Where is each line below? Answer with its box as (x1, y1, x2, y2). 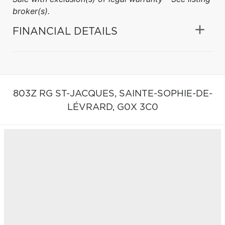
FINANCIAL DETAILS (13, 26, 118, 37)
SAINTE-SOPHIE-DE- (119, 89, 212, 98)
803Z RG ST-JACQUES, (13, 89, 119, 98)
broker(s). (13, 6, 50, 16)
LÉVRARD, (67, 102, 117, 112)
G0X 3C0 (117, 102, 158, 112)
